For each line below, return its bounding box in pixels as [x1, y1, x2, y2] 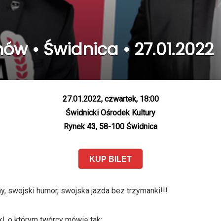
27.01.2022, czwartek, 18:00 [62, 94, 159, 104]
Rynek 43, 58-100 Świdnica [64, 122, 157, 131]
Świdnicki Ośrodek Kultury [66, 108, 155, 117]
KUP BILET [89, 155, 132, 163]
